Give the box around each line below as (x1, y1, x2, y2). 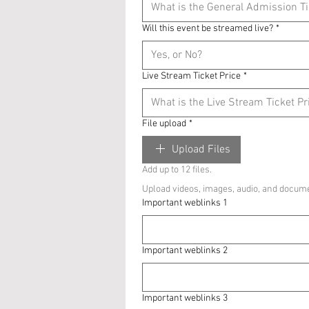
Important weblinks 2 (142, 245, 228, 257)
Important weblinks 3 (142, 292, 228, 304)
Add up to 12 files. (142, 164, 212, 176)
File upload (142, 118, 186, 130)
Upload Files (172, 143, 230, 157)
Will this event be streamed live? (142, 23, 273, 34)
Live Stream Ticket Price (142, 70, 241, 82)
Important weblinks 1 (142, 197, 228, 209)
